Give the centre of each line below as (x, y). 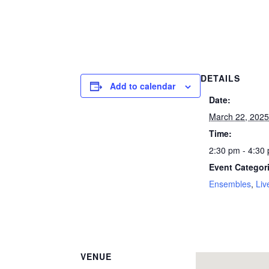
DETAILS (221, 78)
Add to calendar (143, 86)
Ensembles (230, 184)
